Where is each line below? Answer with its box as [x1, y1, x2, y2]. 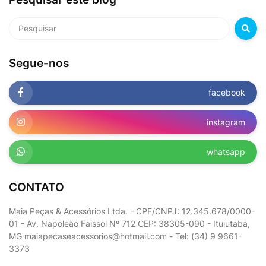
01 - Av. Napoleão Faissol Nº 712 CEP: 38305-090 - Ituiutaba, [9, 218, 250, 229]
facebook [208, 87, 245, 98]
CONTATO [9, 180, 64, 194]
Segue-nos [9, 56, 69, 70]
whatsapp [207, 147, 245, 157]
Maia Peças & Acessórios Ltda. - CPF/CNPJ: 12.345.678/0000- [9, 205, 255, 216]
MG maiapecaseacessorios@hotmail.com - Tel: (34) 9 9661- [9, 230, 242, 241]
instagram [207, 117, 245, 128]
